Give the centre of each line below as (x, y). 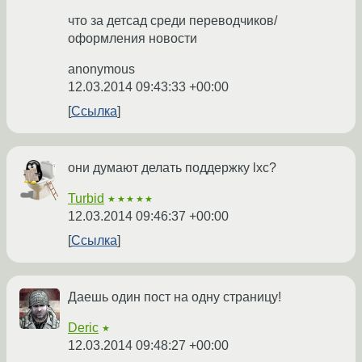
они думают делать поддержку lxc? (172, 168)
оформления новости (133, 39)
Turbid (86, 199)
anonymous (101, 69)
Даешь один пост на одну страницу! (175, 297)
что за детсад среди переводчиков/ (173, 21)
